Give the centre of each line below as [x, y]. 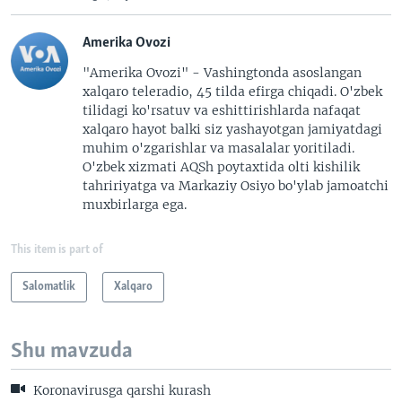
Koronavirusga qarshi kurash [120, 391]
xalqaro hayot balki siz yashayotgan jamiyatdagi [232, 130]
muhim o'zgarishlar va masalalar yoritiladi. [218, 149]
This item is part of [57, 250]
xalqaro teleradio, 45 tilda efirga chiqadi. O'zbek [232, 92]
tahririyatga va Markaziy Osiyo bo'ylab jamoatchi [236, 186]
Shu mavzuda [72, 352]
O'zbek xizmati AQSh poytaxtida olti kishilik [221, 167]
